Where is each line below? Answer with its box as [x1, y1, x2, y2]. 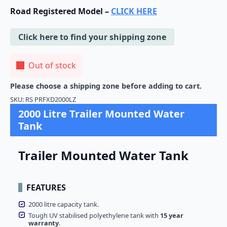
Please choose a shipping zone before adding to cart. [10, 81, 202, 91]
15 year [160, 210, 183, 220]
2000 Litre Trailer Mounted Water [18, 107, 184, 121]
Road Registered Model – [10, 6, 111, 17]
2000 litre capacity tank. [28, 200, 99, 209]
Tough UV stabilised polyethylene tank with [28, 210, 160, 220]
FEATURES [26, 182, 66, 194]
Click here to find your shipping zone [18, 31, 166, 43]
